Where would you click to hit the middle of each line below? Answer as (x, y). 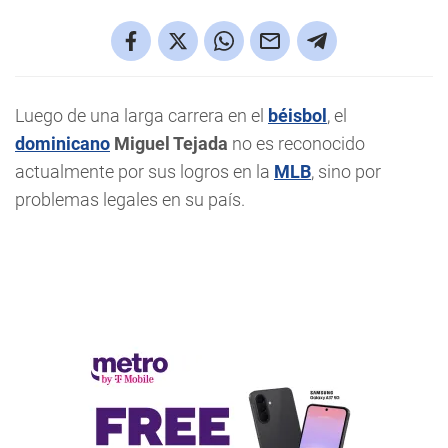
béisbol (297, 115)
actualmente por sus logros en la (144, 171)
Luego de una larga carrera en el (141, 115)
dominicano (62, 143)
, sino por (346, 171)
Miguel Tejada (169, 143)
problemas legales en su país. (130, 199)
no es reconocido (296, 143)
